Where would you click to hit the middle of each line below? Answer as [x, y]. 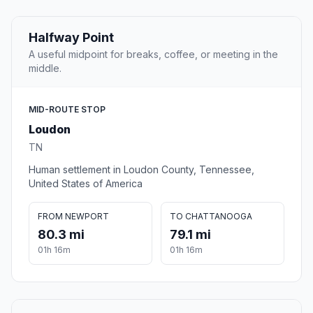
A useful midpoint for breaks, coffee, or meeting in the [153, 54]
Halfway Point [71, 38]
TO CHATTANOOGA [211, 217]
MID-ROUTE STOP [67, 110]
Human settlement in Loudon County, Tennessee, [141, 170]
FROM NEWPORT [73, 217]
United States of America [86, 184]
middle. [45, 68]
